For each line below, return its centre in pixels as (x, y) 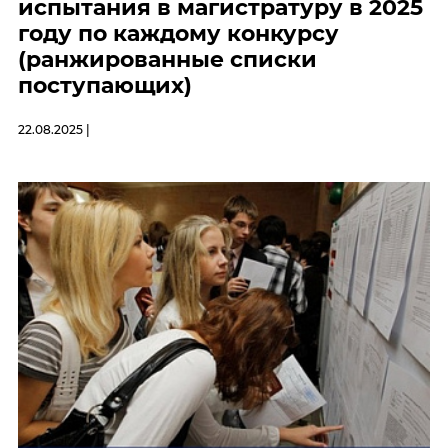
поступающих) (105, 86)
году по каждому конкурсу (178, 34)
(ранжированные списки (167, 60)
